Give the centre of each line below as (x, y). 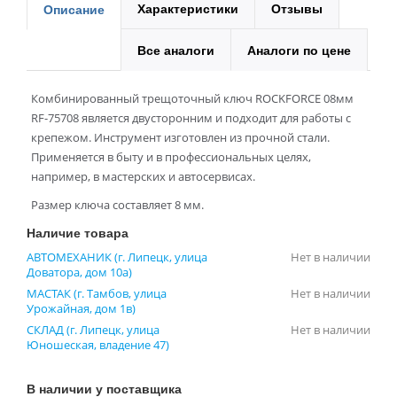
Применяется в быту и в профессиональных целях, (171, 156)
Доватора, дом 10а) (79, 272)
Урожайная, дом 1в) (81, 308)
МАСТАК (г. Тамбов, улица (97, 293)
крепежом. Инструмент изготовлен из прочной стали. (180, 137)
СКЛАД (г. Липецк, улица (93, 329)
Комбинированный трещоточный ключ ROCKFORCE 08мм (192, 98)
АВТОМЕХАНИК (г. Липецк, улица (117, 257)
